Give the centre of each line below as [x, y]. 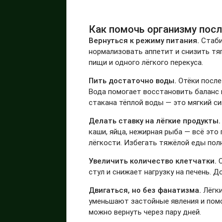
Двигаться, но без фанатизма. [145, 190]
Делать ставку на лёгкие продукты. [155, 120]
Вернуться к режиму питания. [145, 40]
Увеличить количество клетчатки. [153, 161]
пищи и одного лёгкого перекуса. [146, 62]
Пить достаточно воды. [134, 80]
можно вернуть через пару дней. [145, 212]
